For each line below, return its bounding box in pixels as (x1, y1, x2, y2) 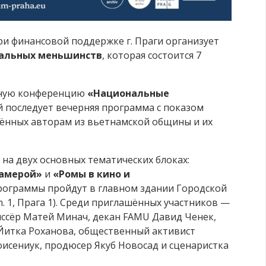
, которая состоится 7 (102, 49, 201, 62)
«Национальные (87, 87, 169, 100)
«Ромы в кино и (53, 167, 130, 181)
